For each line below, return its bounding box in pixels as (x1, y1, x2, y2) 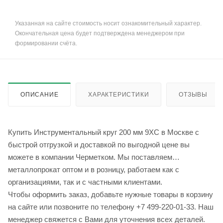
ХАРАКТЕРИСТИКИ (88, 91, 149, 99)
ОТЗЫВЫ (179, 91, 208, 99)
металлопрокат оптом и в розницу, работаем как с (8, 165, 179, 174)
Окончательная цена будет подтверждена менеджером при (15, 30, 185, 37)
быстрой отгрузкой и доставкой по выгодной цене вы (8, 140, 190, 149)
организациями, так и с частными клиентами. (8, 178, 162, 187)
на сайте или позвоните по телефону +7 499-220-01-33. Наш (8, 203, 214, 212)
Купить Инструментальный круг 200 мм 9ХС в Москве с (8, 128, 199, 137)
